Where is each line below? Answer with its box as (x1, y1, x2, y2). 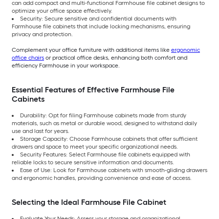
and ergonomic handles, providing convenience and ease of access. (12, 175, 192, 182)
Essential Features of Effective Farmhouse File (12, 85, 175, 95)
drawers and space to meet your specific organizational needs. (12, 143, 178, 151)
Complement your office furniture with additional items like (12, 46, 171, 54)
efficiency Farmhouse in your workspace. (12, 62, 120, 69)
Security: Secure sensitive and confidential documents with (20, 15, 176, 22)
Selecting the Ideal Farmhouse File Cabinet (12, 197, 166, 207)
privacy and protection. (12, 31, 73, 38)
